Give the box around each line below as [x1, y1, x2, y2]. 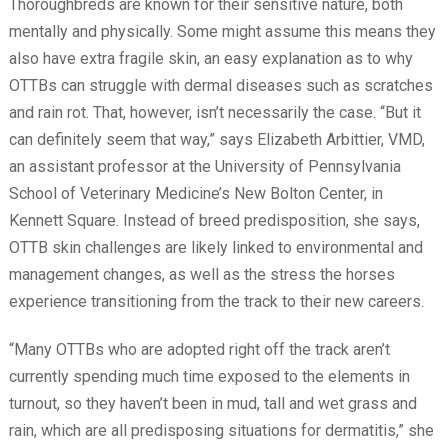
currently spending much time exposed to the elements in [8, 366, 410, 386]
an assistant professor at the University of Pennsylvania [8, 156, 401, 176]
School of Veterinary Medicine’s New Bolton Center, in [8, 183, 383, 203]
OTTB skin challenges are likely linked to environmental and [8, 237, 423, 257]
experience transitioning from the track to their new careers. [8, 291, 424, 311]
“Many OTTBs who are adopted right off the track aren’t [8, 339, 390, 359]
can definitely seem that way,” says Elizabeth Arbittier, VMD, [8, 129, 425, 149]
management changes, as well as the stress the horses [8, 264, 395, 284]
